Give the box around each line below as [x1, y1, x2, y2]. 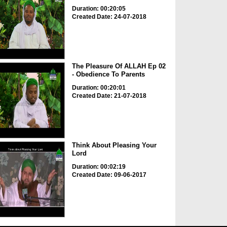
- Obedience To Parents [71, 70, 145, 78]
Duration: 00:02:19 [71, 163, 126, 171]
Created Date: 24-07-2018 [71, 13, 146, 20]
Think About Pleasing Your [71, 141, 157, 149]
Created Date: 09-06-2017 [71, 171, 146, 179]
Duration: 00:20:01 [71, 84, 126, 91]
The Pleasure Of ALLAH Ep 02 [71, 62, 166, 70]
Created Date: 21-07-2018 [71, 92, 146, 99]
